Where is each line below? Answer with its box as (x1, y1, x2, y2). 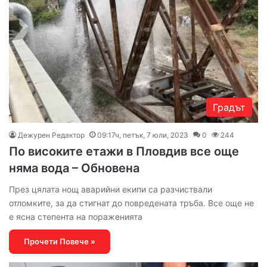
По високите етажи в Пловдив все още (9, 144, 239, 159)
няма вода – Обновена (9, 160, 139, 175)
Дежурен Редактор (18, 130, 85, 139)
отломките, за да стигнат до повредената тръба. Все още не (9, 197, 254, 208)
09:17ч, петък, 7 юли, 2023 (97, 130, 188, 139)
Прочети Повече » (24, 236, 95, 246)
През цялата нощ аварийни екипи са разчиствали (9, 184, 212, 194)
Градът (213, 101, 246, 113)
